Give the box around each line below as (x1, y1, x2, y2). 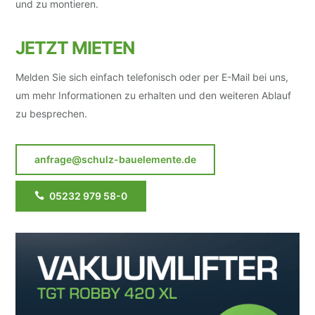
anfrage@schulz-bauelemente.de (34, 153, 197, 165)
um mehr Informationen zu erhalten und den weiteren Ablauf (15, 89, 292, 101)
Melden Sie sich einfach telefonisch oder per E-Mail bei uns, (15, 71, 289, 83)
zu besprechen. (15, 108, 88, 120)
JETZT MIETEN (15, 37, 135, 58)
